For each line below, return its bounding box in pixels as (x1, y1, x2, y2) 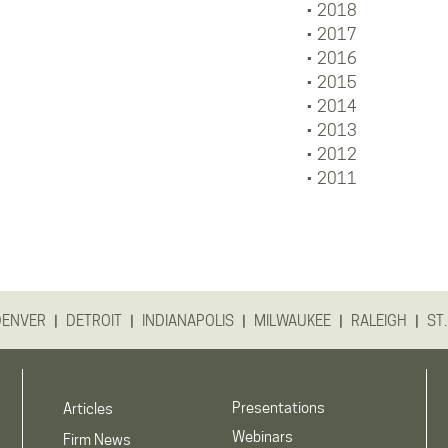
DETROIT (66, 312, 122, 330)
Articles (62, 400, 113, 418)
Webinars (231, 428, 293, 446)
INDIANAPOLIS (142, 312, 234, 330)
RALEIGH (351, 312, 407, 330)
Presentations (231, 399, 325, 417)
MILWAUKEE (254, 312, 331, 330)
